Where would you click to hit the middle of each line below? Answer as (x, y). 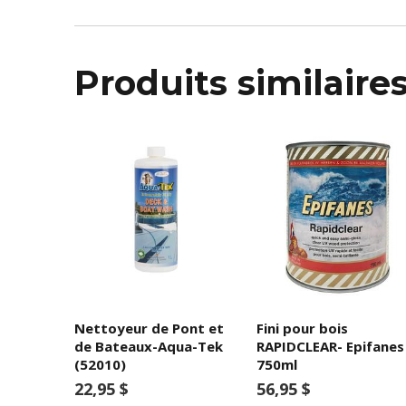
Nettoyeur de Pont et (149, 328)
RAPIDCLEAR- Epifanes (330, 346)
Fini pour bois (302, 328)
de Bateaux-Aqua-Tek (149, 346)
